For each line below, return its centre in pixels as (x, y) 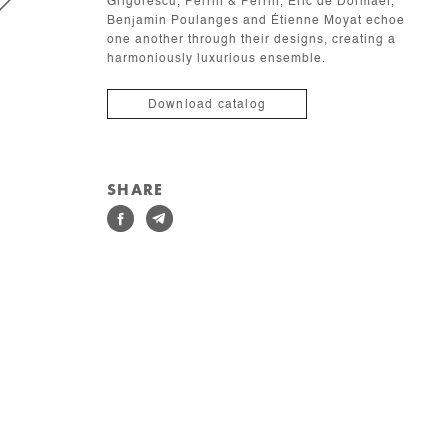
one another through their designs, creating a (251, 40)
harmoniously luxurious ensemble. (216, 59)
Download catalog (206, 105)
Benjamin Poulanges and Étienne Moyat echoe (255, 21)
